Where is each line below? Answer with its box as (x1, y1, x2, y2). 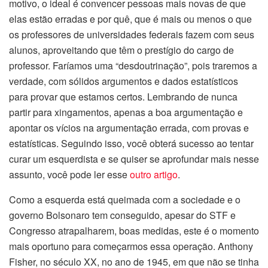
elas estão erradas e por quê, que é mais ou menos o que (9, 12, 252, 26)
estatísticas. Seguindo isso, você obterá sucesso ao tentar (9, 136, 254, 151)
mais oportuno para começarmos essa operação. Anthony (9, 239, 253, 254)
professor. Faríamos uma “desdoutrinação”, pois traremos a (9, 59, 257, 73)
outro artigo (130, 167, 178, 182)
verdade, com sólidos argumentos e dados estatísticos (9, 74, 238, 89)
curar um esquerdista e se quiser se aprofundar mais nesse (9, 152, 259, 166)
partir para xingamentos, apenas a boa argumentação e (9, 105, 243, 120)
